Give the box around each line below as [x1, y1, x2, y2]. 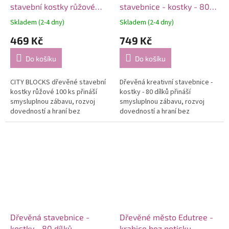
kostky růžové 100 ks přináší [10, 86, 97, 97]
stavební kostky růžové [10, 1, 95, 11]
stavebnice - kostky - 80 [120, 1, 210, 11]
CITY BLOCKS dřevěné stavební [10, 77, 106, 87]
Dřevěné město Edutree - [120, 212, 213, 222]
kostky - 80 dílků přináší [120, 86, 191, 97]
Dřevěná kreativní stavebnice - [120, 77, 213, 87]
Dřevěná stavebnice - [10, 212, 89, 222]
